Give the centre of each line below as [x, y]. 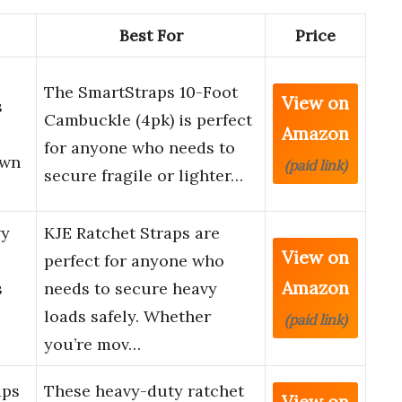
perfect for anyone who [134, 261]
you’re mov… [92, 345]
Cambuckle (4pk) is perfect [148, 120]
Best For [151, 36]
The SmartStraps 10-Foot [141, 92]
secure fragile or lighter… [144, 176]
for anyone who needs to [140, 148]
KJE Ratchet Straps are [132, 233]
